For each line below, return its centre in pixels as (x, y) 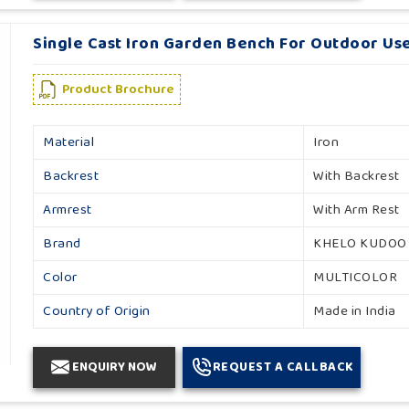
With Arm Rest (357, 210)
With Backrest (357, 176)
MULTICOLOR (356, 277)
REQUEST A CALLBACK (283, 367)
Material (69, 142)
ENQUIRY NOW (115, 367)
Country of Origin (97, 311)
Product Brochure (119, 89)
